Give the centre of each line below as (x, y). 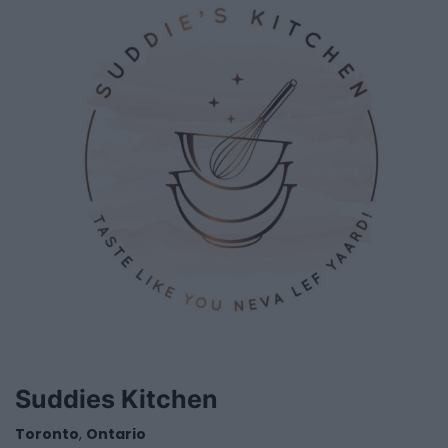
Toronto (47, 434)
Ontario (116, 434)
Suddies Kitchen (116, 399)
